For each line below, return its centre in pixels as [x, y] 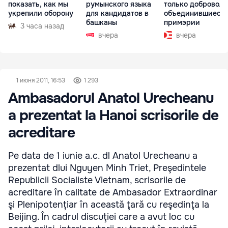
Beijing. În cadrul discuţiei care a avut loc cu [101, 217]
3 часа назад [42, 26]
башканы [102, 23]
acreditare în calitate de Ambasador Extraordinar [113, 192]
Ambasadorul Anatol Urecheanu [111, 98]
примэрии [182, 23]
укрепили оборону [41, 13]
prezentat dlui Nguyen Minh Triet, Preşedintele [107, 168]
